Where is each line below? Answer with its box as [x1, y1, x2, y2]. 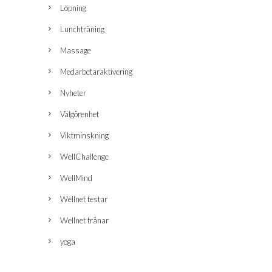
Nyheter [60, 87, 86, 98]
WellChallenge [60, 151, 109, 161]
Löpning [60, 2, 86, 13]
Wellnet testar [60, 194, 107, 204]
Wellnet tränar [60, 215, 109, 225]
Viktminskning [60, 130, 109, 140]
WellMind [60, 172, 92, 183]
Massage [60, 45, 91, 55]
